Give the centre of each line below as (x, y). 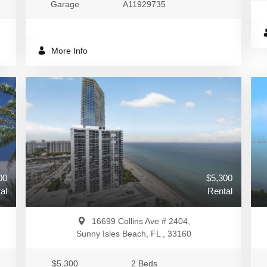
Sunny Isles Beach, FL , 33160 (133, 234)
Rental (220, 191)
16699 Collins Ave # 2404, (141, 221)
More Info (68, 51)
